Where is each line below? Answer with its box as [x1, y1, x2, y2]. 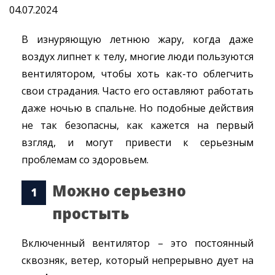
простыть [52, 203, 129, 223]
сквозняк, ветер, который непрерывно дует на [21, 254, 254, 267]
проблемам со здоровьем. [21, 153, 149, 166]
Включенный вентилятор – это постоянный [21, 236, 254, 250]
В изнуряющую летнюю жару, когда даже [21, 33, 254, 46]
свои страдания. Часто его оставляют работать [21, 84, 254, 98]
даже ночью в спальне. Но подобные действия [21, 101, 254, 115]
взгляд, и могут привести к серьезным [21, 136, 254, 149]
